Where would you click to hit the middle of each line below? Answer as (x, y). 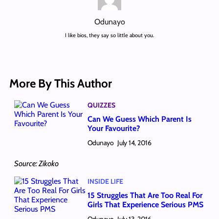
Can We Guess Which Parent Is (139, 119)
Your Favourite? (113, 129)
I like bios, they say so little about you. (109, 35)
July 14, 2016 (134, 143)
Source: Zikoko (36, 163)
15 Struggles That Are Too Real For (145, 196)
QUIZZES (101, 105)
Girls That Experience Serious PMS (145, 205)
